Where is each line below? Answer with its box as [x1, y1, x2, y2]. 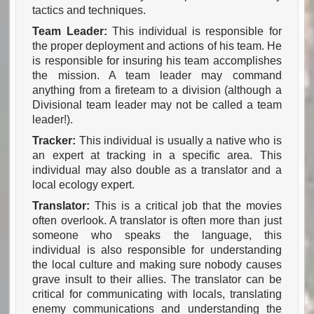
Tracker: [32, 135, 79, 147]
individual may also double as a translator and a [32, 164, 282, 177]
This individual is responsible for [111, 25, 282, 38]
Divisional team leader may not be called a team [32, 99, 282, 111]
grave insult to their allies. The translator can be [32, 273, 282, 286]
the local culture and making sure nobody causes [32, 259, 282, 271]
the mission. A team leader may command [32, 69, 282, 82]
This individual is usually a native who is [78, 135, 282, 147]
